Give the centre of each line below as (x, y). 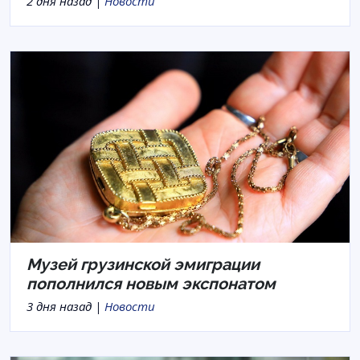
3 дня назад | (65, 306)
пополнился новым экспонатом (151, 283)
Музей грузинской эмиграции (143, 264)
